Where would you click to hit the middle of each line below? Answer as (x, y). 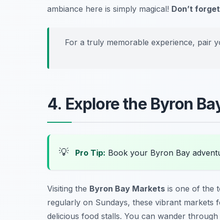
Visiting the (68, 188)
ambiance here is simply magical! (109, 9)
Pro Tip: (90, 152)
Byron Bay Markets (127, 188)
